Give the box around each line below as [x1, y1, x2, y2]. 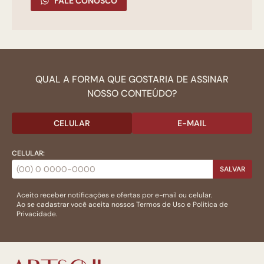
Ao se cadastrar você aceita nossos [16, 200, 136, 210]
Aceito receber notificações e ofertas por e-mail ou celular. [16, 190, 212, 200]
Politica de [193, 200, 228, 210]
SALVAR [220, 164, 245, 174]
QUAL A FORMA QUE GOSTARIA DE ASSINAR [35, 73, 229, 86]
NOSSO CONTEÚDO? [87, 87, 177, 100]
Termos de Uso [136, 200, 185, 210]
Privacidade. [16, 209, 57, 219]
